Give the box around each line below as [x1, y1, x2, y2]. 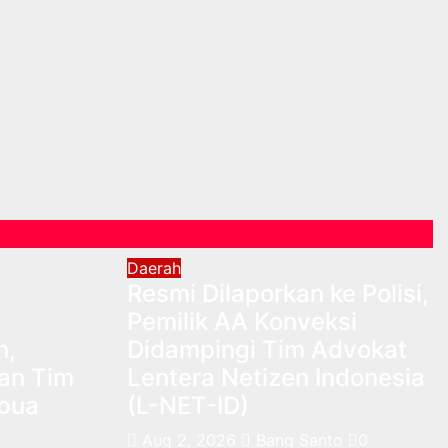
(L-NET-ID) [127, 390, 249, 420]
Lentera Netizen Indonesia [127, 362, 425, 392]
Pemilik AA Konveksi [127, 306, 357, 336]
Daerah [127, 257, 181, 278]
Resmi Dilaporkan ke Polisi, [127, 278, 429, 308]
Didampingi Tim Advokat [127, 334, 407, 364]
